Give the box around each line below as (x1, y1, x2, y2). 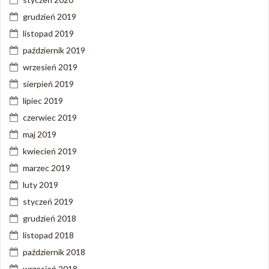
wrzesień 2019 (23, 62, 77, 72)
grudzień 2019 (23, 11, 76, 22)
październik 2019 (23, 45, 85, 55)
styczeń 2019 (23, 196, 73, 207)
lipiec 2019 (23, 95, 63, 106)
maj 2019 (23, 129, 56, 139)
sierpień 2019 (23, 79, 74, 89)
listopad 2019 (23, 28, 74, 38)
